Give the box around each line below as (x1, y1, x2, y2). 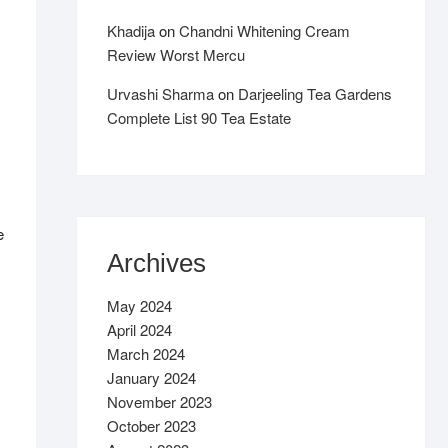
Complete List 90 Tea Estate (107, 107, 291, 128)
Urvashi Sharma (107, 83, 214, 104)
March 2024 (107, 343, 185, 364)
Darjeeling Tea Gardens (238, 83, 392, 104)
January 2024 (107, 367, 196, 388)
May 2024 (107, 295, 172, 316)
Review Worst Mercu (107, 44, 245, 65)
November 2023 (107, 391, 212, 412)
